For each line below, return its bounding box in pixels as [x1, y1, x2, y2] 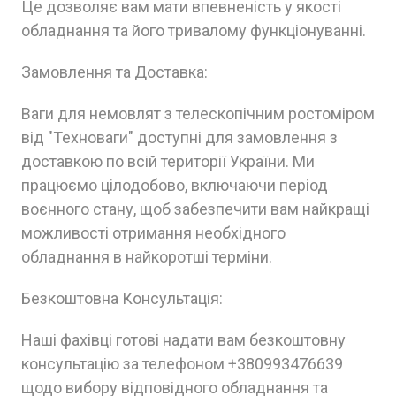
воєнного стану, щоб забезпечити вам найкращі [21, 200, 369, 219]
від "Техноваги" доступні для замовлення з [21, 128, 338, 148]
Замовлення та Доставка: [21, 63, 208, 82]
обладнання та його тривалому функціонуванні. [21, 21, 366, 41]
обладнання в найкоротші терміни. [21, 247, 272, 267]
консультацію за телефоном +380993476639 [21, 354, 343, 374]
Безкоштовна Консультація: [21, 289, 223, 308]
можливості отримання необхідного [21, 224, 286, 243]
